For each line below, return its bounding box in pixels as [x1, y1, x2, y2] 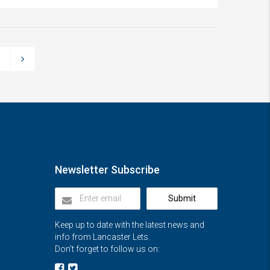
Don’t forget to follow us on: [55, 244, 160, 254]
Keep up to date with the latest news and [55, 220, 204, 230]
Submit [168, 193, 196, 203]
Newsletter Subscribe [55, 163, 160, 176]
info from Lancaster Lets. [55, 232, 150, 242]
